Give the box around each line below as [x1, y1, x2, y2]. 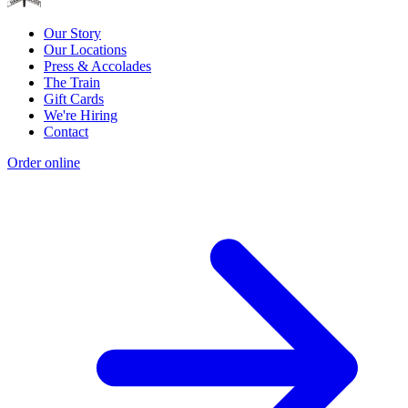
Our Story [44, 25, 101, 42]
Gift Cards [44, 91, 104, 107]
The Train [44, 75, 100, 91]
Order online [7, 155, 80, 171]
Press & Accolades [44, 58, 151, 75]
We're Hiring [44, 107, 117, 124]
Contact [44, 124, 88, 140]
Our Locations [44, 42, 127, 58]
